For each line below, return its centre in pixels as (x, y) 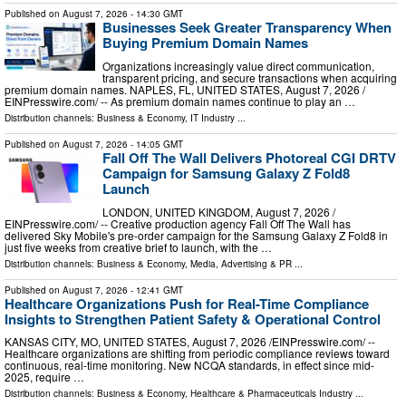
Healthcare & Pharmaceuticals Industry (271, 394)
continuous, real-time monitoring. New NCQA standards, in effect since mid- (189, 365)
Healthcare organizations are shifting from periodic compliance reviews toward (197, 353)
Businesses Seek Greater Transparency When (247, 28)
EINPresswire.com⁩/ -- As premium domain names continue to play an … (180, 101)
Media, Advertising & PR (241, 263)
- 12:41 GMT (155, 290)
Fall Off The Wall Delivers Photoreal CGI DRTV (249, 157)
